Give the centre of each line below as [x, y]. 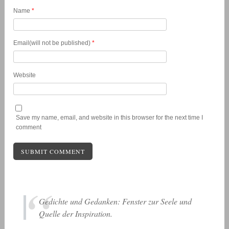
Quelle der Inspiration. [76, 213]
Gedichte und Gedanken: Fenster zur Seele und [116, 201]
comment [29, 127]
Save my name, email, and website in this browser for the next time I [110, 117]
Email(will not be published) [53, 43]
